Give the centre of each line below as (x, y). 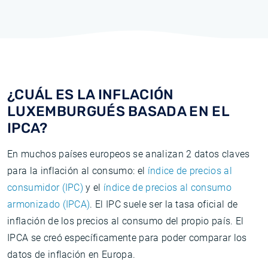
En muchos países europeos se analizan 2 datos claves (129, 154)
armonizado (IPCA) (49, 204)
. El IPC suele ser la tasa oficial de (164, 204)
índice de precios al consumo (168, 188)
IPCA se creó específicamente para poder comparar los (127, 238)
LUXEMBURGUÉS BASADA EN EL (118, 111)
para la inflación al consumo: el (77, 171)
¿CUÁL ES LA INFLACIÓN (91, 95)
